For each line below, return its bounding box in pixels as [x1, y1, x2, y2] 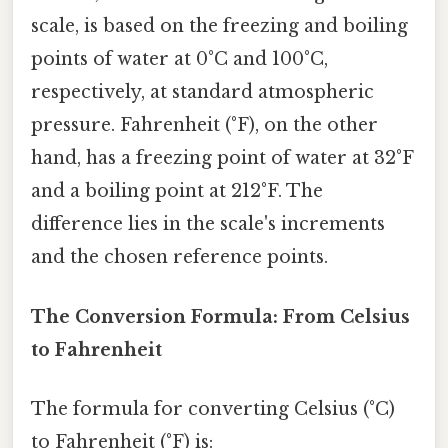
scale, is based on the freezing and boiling [31, 15, 408, 38]
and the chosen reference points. [31, 246, 328, 269]
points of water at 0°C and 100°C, [31, 48, 328, 71]
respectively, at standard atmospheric [31, 81, 374, 104]
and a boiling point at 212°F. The [31, 180, 323, 203]
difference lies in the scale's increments [31, 213, 385, 236]
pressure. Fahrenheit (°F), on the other [31, 114, 378, 137]
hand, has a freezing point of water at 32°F [31, 147, 413, 170]
